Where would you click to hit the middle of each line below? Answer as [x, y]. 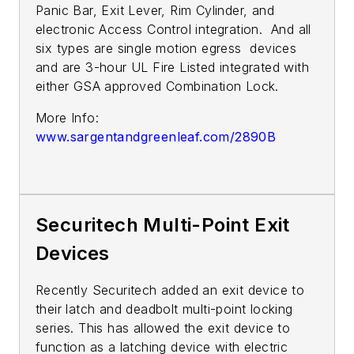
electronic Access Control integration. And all [173, 29]
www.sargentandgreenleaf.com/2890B [156, 136]
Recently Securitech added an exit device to [170, 290]
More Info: [68, 117]
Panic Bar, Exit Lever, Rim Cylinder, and [155, 10]
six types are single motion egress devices [166, 48]
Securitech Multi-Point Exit [163, 224]
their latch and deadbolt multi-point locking [164, 309]
